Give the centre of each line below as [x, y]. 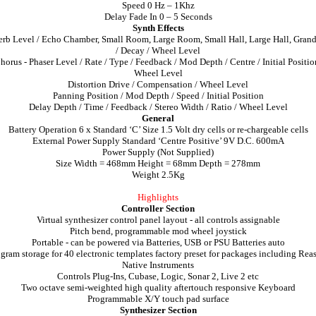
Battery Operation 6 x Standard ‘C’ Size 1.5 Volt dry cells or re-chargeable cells [158, 129]
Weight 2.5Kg [158, 175]
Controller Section [158, 208]
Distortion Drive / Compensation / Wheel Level [158, 84]
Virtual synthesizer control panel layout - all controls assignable [158, 220]
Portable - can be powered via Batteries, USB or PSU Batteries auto [158, 242]
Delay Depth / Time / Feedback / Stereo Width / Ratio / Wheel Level [158, 107]
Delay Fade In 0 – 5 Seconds [158, 17]
